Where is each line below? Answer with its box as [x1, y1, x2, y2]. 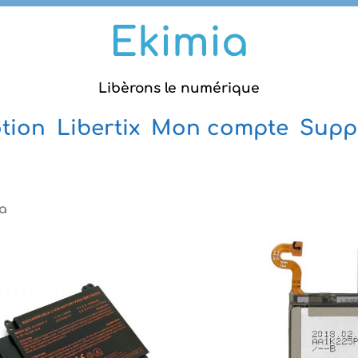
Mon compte [150, 117, 288, 140]
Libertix [56, 117, 140, 140]
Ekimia [109, 21, 249, 66]
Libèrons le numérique [98, 81, 260, 96]
